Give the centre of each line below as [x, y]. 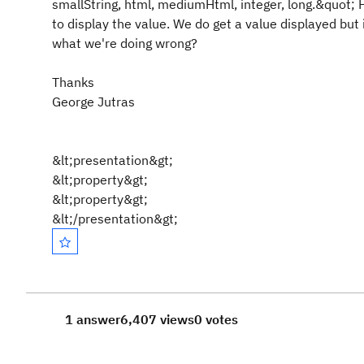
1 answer [93, 319]
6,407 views [157, 319]
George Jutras [93, 102]
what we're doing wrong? [125, 43]
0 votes [216, 319]
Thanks [73, 82]
